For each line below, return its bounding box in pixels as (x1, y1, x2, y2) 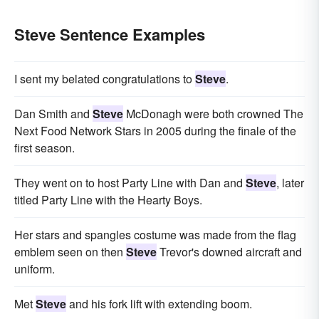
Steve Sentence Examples (14, 23, 205, 46)
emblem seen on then (14, 244, 126, 261)
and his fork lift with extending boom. (66, 296, 252, 313)
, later (276, 174, 304, 192)
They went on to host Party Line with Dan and (14, 174, 246, 192)
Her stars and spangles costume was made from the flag (14, 226, 296, 244)
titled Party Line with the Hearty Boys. (14, 192, 202, 209)
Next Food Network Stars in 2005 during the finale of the (14, 122, 296, 140)
